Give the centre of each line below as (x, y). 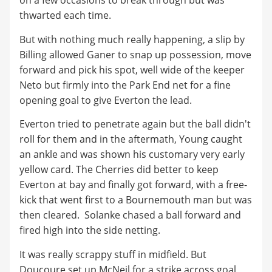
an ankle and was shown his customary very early (132, 155)
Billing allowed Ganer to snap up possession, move (135, 54)
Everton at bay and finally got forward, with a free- (133, 185)
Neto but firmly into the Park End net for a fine (125, 85)
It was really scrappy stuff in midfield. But (113, 254)
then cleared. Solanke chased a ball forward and (130, 215)
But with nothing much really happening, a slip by (132, 39)
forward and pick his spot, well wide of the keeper (132, 70)
